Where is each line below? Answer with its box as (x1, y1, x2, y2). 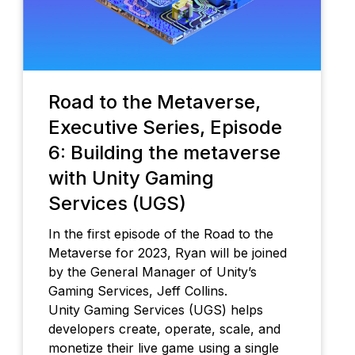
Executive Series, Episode (48, 115, 282, 139)
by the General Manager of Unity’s (48, 263, 257, 280)
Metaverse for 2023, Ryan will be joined (48, 244, 287, 261)
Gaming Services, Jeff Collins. (48, 282, 227, 299)
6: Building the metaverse (48, 140, 281, 164)
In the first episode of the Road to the (48, 225, 273, 242)
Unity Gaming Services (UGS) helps (48, 301, 263, 318)
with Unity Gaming (48, 166, 214, 189)
